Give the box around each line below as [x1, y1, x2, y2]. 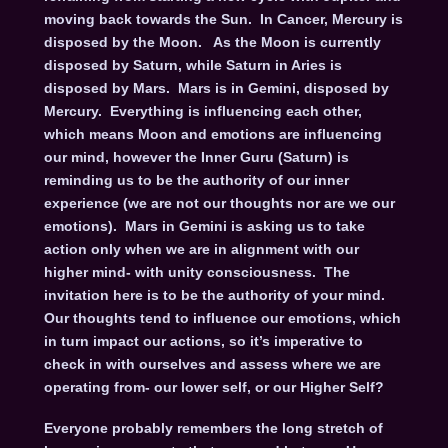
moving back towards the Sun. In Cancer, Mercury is [43, 11, 403, 28]
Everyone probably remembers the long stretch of [43, 420, 383, 437]
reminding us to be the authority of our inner [43, 172, 349, 189]
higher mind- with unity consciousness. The [43, 264, 350, 281]
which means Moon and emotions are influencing [43, 126, 382, 143]
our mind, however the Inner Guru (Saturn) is [43, 149, 349, 166]
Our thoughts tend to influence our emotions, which [43, 310, 401, 327]
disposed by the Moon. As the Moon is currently [43, 34, 381, 51]
